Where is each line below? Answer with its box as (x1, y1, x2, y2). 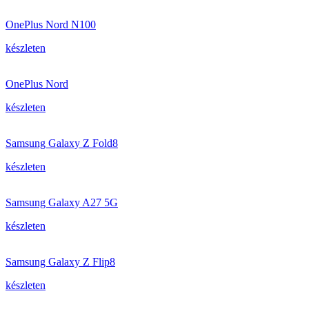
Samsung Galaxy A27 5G (6, 197, 118, 208)
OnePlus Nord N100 (6, 19, 96, 30)
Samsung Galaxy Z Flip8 (6, 256, 115, 268)
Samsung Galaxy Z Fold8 (6, 137, 118, 149)
